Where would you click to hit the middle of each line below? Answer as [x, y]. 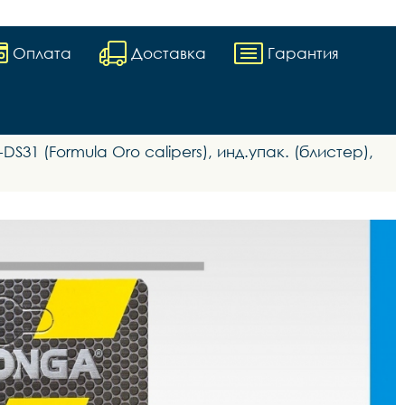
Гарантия [303, 52]
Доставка [169, 52]
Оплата [42, 52]
